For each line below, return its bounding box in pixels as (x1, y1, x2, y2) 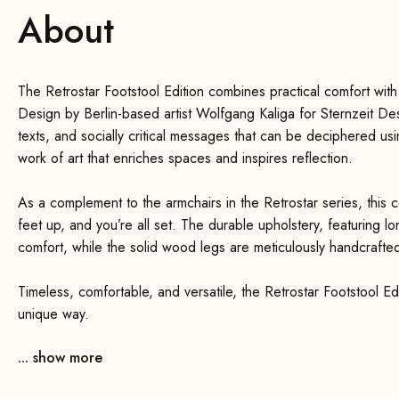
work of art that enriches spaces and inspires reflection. (18, 148, 353, 168)
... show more (18, 347, 102, 368)
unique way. (18, 304, 89, 324)
